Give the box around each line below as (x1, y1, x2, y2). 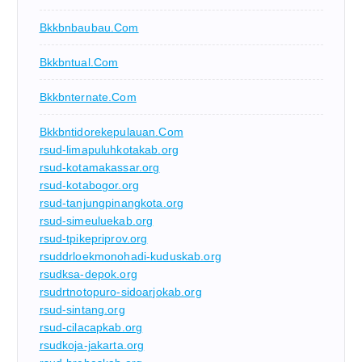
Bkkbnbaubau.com (39, 21, 139, 35)
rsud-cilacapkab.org (39, 321, 143, 335)
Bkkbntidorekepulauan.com (39, 125, 183, 139)
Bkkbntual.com (39, 56, 119, 69)
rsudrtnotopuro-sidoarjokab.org (39, 285, 202, 299)
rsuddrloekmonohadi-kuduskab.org (39, 250, 221, 263)
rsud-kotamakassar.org (39, 161, 160, 175)
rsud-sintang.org (39, 303, 125, 317)
